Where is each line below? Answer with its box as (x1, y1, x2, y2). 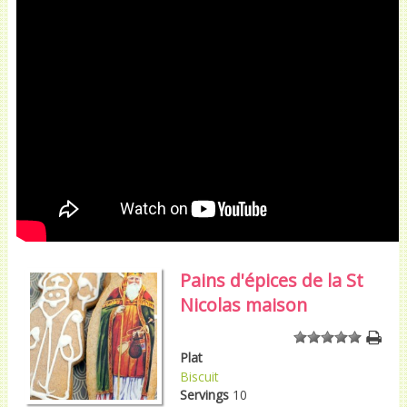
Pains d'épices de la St (179, 267, 363, 293)
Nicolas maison (179, 292, 307, 317)
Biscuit (179, 367, 219, 385)
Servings (179, 385, 229, 403)
